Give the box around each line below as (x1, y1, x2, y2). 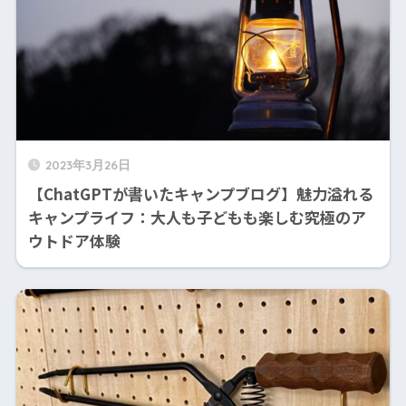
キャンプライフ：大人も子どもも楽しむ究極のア (27, 206, 366, 228)
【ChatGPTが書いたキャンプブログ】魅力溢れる (27, 182, 373, 205)
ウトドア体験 (27, 229, 121, 252)
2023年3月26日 (44, 157, 130, 172)
